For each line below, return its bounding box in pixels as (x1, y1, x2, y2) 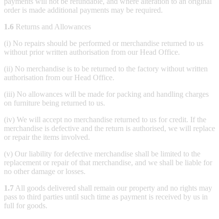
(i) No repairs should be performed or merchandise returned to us (4, 39, 203, 47)
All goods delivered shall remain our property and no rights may (14, 183, 212, 192)
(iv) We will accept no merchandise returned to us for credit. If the (4, 115, 206, 124)
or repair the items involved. (4, 132, 90, 141)
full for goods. (4, 201, 47, 210)
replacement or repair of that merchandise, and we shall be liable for (4, 158, 212, 167)
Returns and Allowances (14, 22, 91, 31)
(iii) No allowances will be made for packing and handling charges (4, 89, 209, 98)
